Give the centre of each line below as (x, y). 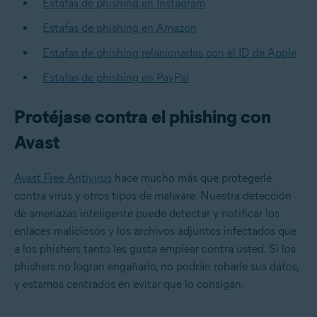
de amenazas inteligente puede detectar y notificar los (147, 214)
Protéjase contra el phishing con (143, 117)
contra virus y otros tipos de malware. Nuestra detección (153, 196)
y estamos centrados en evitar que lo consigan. (129, 284)
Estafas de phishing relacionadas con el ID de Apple (169, 53)
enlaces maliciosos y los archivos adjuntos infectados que (155, 231)
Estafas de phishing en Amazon (120, 28)
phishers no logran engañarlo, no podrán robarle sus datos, (156, 267)
